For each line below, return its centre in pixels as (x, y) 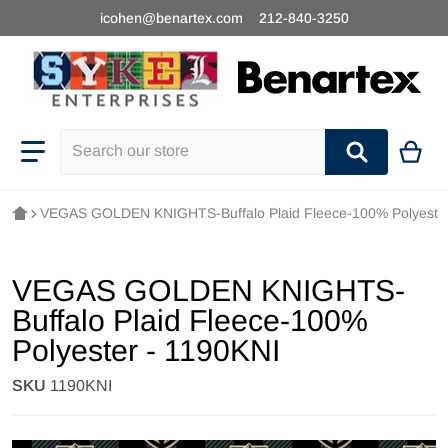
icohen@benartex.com (171, 18)
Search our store (119, 163)
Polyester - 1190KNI (146, 350)
